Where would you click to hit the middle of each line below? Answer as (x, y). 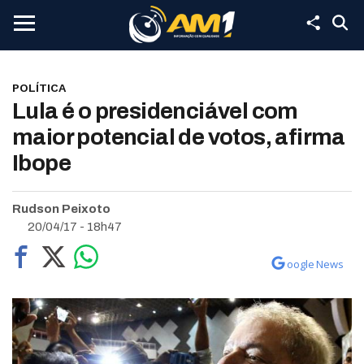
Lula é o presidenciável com (155, 111)
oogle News (315, 264)
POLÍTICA (39, 88)
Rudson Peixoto (61, 209)
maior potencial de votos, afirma (179, 137)
